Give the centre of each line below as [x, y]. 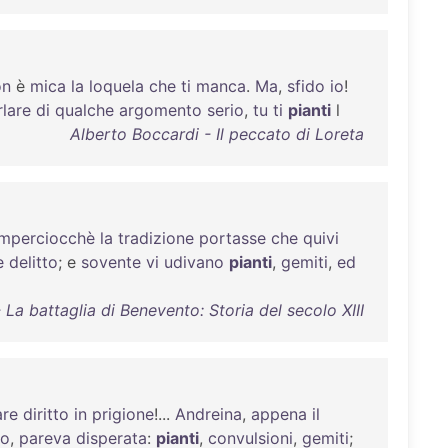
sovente [111, 262]
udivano [194, 262]
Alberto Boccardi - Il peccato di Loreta [216, 134]
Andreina [208, 414]
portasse [232, 238]
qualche [84, 110]
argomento [160, 110]
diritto [46, 414]
